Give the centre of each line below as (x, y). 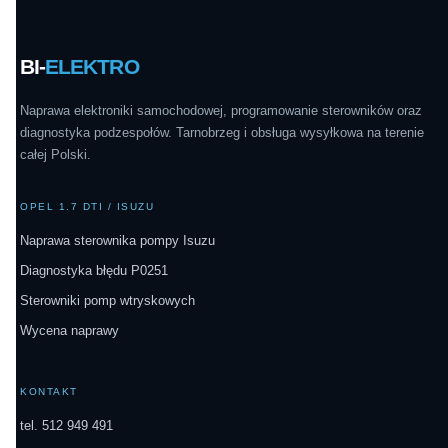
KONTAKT (49, 392)
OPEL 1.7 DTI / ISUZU (87, 207)
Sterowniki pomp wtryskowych (107, 301)
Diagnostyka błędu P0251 (94, 271)
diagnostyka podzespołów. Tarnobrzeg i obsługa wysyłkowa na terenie (222, 133)
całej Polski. (55, 155)
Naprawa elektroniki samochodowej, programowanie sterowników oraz (221, 111)
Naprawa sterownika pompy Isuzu (117, 241)
